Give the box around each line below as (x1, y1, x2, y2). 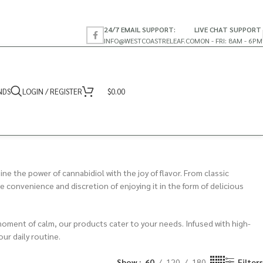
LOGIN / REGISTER (22, 86, 82, 96)
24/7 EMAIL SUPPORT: (104, 24, 176, 34)
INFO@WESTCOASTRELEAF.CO (104, 35, 194, 45)
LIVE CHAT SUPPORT (194, 24, 261, 34)
